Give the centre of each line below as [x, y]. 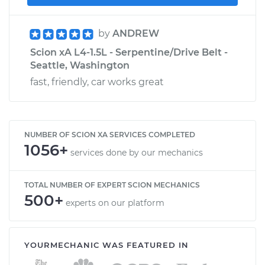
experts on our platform [115, 203]
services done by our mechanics [137, 152]
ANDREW [136, 33]
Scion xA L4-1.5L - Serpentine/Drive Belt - [129, 52]
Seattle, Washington [80, 65]
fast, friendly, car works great [97, 82]
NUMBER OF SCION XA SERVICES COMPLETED [110, 134]
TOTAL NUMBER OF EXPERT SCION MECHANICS [112, 185]
